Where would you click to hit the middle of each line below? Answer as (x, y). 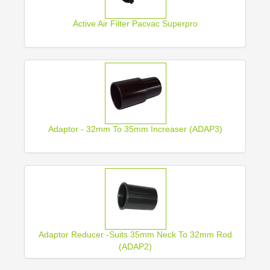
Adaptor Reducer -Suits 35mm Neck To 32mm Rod (135, 234)
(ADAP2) (135, 246)
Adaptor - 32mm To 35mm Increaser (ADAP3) (135, 129)
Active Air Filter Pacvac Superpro (135, 24)
